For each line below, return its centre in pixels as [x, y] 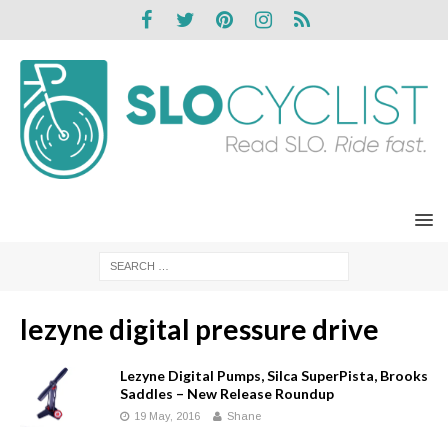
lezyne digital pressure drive [199, 328]
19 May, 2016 [167, 415]
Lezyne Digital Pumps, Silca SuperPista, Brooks [274, 375]
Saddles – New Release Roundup [227, 393]
